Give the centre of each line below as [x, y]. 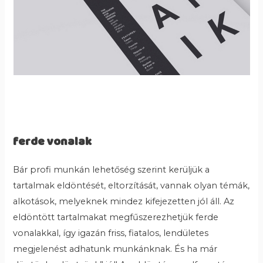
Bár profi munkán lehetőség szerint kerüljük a [112, 169]
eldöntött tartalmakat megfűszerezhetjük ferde [116, 217]
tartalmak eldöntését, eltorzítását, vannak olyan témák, [131, 185]
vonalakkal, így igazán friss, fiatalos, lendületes [111, 233]
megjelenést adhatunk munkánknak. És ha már [115, 249]
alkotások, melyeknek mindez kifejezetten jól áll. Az [124, 201]
